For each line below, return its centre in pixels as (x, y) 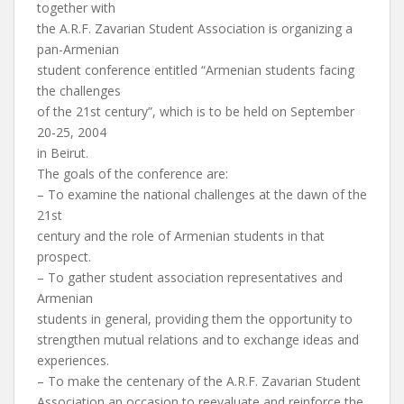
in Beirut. (63, 153)
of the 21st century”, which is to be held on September (196, 111)
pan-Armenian (78, 49)
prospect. (64, 257)
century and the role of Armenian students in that (181, 236)
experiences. (73, 360)
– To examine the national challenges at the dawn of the (202, 194)
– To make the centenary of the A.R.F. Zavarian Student (199, 381)
